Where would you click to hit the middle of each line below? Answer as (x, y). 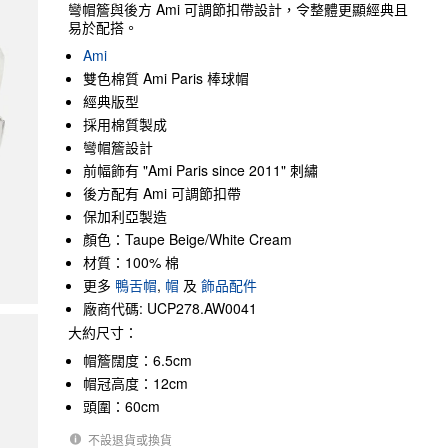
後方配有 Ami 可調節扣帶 (162, 193)
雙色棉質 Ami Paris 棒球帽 (166, 78)
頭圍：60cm (121, 406)
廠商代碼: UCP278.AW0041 (170, 308)
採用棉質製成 (125, 124)
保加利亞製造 (125, 216)
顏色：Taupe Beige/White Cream (187, 239)
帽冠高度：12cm (135, 383)
